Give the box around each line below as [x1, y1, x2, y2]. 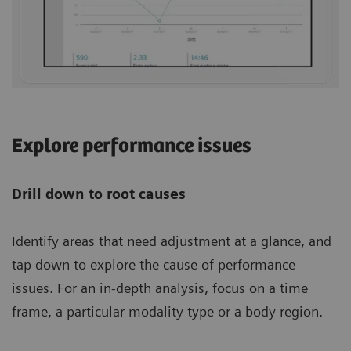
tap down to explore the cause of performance [12, 255, 295, 273]
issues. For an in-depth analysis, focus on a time [12, 279, 308, 296]
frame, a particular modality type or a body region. [12, 302, 323, 320]
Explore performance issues [12, 134, 251, 157]
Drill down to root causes [12, 185, 186, 202]
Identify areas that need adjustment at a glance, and [12, 232, 331, 249]
